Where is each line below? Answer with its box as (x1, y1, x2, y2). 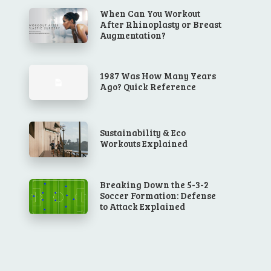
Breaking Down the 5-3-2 (100, 178, 209, 191)
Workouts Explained (100, 137, 188, 150)
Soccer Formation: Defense (100, 189, 217, 201)
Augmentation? (100, 28, 166, 41)
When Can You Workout (100, 7, 201, 19)
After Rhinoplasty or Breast (100, 18, 222, 30)
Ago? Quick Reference (100, 80, 197, 93)
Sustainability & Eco (100, 126, 186, 139)
